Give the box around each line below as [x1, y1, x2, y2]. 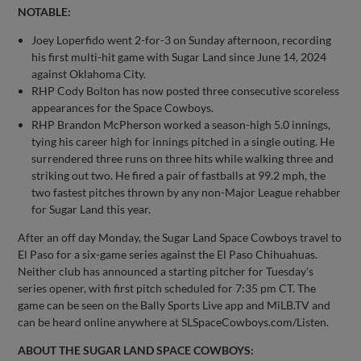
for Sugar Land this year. [31, 201, 151, 216]
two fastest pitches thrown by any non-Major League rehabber [31, 185, 342, 199]
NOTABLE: [18, 4, 72, 19]
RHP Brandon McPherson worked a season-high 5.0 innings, [31, 117, 331, 131]
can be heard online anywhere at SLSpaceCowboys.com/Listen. [18, 314, 330, 329]
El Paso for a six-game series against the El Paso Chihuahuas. [18, 247, 318, 261]
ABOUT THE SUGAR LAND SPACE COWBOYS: [18, 342, 255, 357]
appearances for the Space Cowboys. [31, 100, 214, 114]
